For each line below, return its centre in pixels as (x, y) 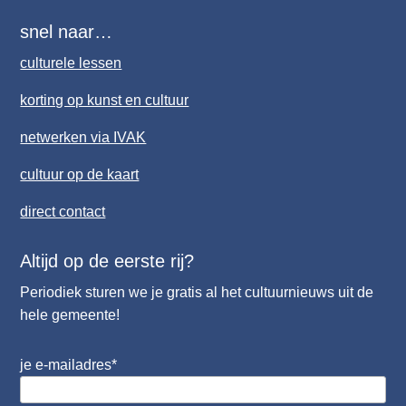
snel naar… (67, 31)
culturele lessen (71, 63)
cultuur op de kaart (80, 174)
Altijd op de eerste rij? (107, 261)
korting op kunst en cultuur (105, 100)
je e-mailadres (66, 364)
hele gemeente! (70, 314)
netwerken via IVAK (83, 137)
